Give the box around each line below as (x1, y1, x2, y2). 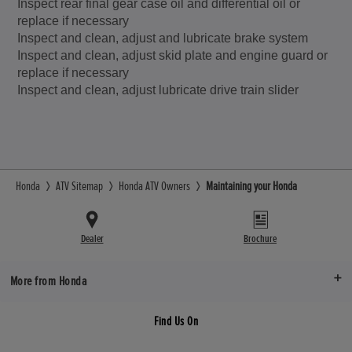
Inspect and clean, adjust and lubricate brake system (17, 31, 309, 45)
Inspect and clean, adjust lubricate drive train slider (17, 82, 299, 97)
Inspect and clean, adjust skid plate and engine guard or (17, 48, 328, 62)
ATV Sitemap (56, 178, 103, 194)
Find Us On (153, 313, 199, 329)
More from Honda (9, 272, 87, 289)
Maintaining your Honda (206, 178, 297, 194)
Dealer (80, 231, 104, 245)
